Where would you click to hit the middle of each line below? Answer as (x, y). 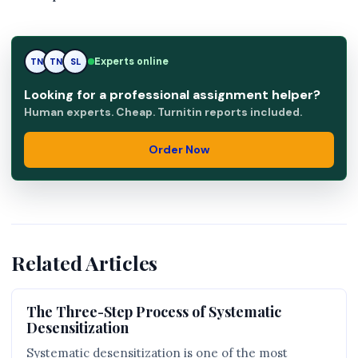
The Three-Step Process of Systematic (154, 311)
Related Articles (85, 263)
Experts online (131, 62)
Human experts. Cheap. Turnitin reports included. (163, 112)
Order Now (179, 149)
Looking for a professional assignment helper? (172, 95)
